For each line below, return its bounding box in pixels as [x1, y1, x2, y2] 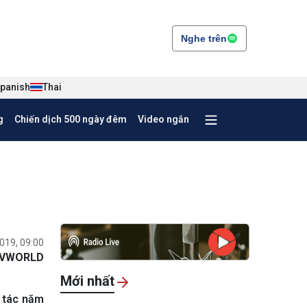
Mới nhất [60, 273, 114, 289]
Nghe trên [181, 32, 227, 44]
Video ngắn [137, 114, 189, 125]
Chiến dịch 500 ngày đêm [14, 114, 127, 125]
